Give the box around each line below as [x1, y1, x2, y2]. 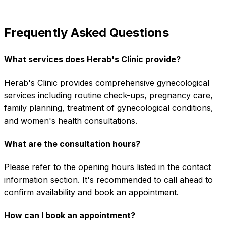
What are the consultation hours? [4, 138, 140, 149]
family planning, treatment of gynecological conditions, [4, 102, 213, 113]
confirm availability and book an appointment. [4, 187, 179, 198]
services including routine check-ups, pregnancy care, [4, 90, 213, 100]
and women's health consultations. [4, 115, 137, 126]
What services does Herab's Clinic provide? [4, 54, 181, 65]
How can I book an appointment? [4, 210, 135, 221]
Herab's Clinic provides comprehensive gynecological [4, 77, 209, 88]
